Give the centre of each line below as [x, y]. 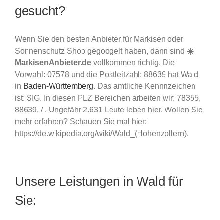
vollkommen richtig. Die [133, 62]
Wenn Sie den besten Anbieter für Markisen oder [99, 39]
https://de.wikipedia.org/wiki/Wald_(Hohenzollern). [102, 133]
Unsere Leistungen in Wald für [99, 181]
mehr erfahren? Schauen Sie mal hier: [81, 121]
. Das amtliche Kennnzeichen [144, 86]
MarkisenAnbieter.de [53, 62]
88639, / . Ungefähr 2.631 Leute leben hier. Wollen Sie [109, 110]
